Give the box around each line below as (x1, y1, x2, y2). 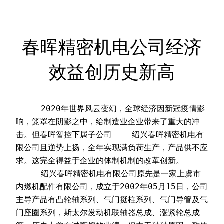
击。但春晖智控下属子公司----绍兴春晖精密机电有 (16, 129, 204, 139)
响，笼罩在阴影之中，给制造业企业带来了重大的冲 (16, 116, 200, 126)
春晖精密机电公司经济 (22, 35, 202, 58)
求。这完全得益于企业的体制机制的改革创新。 (16, 155, 184, 165)
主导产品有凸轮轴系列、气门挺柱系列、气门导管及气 (16, 194, 208, 204)
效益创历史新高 (49, 60, 175, 83)
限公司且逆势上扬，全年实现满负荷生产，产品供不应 (16, 142, 208, 152)
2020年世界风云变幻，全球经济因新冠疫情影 (16, 103, 41, 113)
